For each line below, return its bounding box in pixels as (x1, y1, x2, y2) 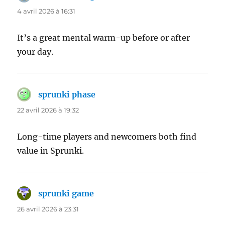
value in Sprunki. (17, 146, 84, 156)
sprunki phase (38, 89, 96, 100)
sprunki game (38, 188, 94, 199)
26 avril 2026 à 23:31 (17, 205, 79, 213)
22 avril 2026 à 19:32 (17, 106, 79, 115)
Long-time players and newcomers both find (17, 132, 197, 142)
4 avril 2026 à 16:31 (17, 7, 76, 16)
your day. (17, 47, 54, 57)
